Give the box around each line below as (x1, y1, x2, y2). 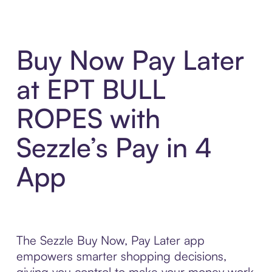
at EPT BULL (16, 72, 166, 106)
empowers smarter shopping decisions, (16, 248, 226, 264)
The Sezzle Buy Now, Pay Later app (16, 233, 205, 248)
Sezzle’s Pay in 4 (16, 131, 212, 165)
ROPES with (16, 101, 160, 135)
